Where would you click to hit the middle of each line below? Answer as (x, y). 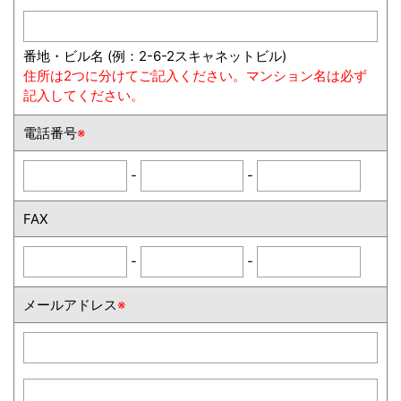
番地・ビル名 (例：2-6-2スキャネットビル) (155, 56)
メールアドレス (70, 305)
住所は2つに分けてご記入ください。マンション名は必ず (195, 76)
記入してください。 (84, 95)
